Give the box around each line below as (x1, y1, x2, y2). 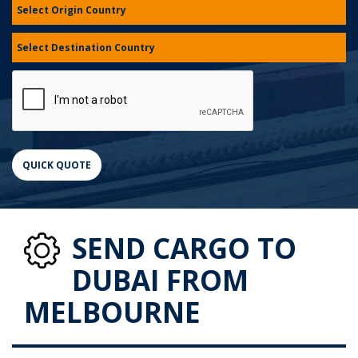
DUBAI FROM (72, 261, 249, 299)
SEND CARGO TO (72, 229, 296, 267)
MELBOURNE (24, 293, 201, 331)
